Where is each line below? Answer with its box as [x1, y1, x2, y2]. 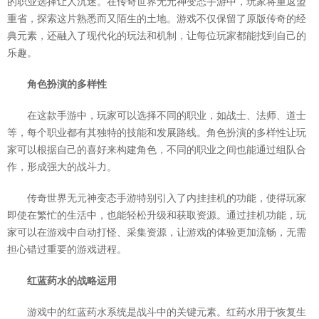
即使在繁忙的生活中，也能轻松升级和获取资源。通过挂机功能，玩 [7, 210, 306, 221]
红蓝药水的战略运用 [27, 276, 117, 286]
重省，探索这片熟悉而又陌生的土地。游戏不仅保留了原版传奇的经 [7, 14, 306, 24]
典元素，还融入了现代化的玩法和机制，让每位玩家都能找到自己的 [7, 31, 306, 41]
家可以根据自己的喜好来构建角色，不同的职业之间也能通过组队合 [7, 145, 306, 155]
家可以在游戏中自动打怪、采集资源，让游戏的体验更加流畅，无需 [7, 227, 306, 238]
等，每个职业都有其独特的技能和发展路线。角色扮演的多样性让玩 [7, 127, 306, 138]
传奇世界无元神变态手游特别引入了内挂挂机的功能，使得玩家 [27, 193, 306, 204]
